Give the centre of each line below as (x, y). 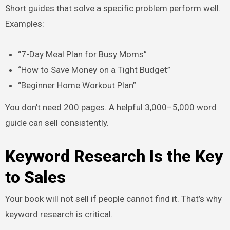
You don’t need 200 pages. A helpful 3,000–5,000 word (111, 107)
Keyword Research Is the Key (114, 156)
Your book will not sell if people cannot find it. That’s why (113, 198)
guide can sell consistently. (57, 122)
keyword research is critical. (59, 214)
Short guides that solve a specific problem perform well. (113, 8)
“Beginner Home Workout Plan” (77, 85)
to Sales (35, 177)
